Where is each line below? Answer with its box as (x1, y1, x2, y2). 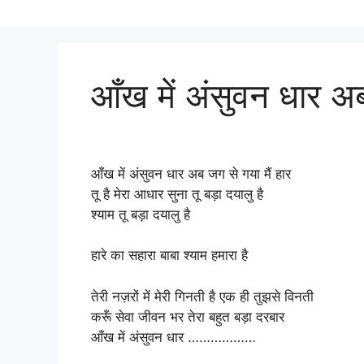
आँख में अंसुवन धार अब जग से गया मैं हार (91, 165, 291, 182)
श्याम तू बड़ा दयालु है (91, 206, 190, 223)
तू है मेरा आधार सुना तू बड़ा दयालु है (91, 185, 263, 202)
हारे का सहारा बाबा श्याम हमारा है (91, 247, 248, 263)
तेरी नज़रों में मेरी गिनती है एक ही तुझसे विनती (91, 288, 314, 305)
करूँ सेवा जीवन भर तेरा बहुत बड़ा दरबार (91, 308, 284, 325)
